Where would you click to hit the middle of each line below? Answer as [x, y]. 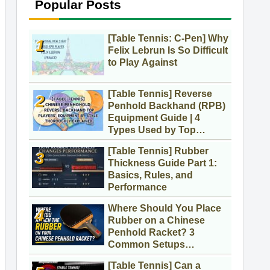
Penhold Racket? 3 [151, 233]
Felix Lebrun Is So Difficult [168, 51]
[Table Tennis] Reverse [160, 94]
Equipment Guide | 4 [154, 118]
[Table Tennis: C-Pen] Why [168, 39]
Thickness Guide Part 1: [162, 163]
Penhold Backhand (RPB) [167, 106]
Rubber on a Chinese [156, 221]
